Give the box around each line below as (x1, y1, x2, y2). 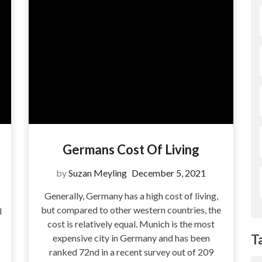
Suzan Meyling (68, 167, 127, 179)
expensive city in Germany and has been (52, 232, 210, 244)
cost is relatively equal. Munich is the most (47, 218, 215, 230)
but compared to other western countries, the (41, 204, 221, 216)
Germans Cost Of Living (63, 142, 199, 158)
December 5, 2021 (132, 167, 206, 179)
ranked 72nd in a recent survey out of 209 (49, 246, 213, 258)
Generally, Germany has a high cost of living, (44, 190, 218, 202)
